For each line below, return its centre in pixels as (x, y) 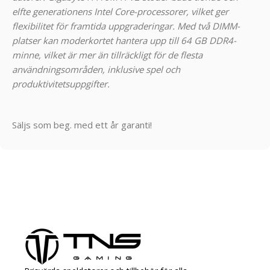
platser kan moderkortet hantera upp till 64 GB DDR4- (124, 41)
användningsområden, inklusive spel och (96, 70)
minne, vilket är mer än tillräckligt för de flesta (107, 55)
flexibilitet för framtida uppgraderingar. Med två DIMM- (126, 26)
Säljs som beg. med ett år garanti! (82, 125)
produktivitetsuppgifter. (61, 84)
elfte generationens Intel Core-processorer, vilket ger (120, 12)
